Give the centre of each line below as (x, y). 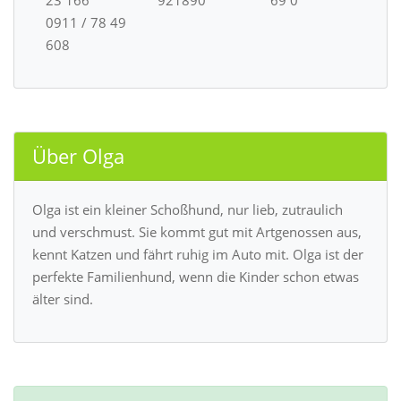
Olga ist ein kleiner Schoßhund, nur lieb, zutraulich (188, 210)
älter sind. (63, 299)
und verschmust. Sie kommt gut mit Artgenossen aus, (197, 232)
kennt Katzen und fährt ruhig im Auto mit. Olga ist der (198, 255)
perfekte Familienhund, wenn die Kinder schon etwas (196, 277)
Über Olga (78, 157)
